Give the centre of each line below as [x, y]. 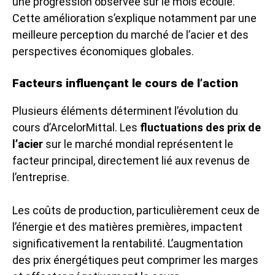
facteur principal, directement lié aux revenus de [131, 160]
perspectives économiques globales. [103, 51]
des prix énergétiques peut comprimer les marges [135, 260]
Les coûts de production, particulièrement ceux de [136, 210]
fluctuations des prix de [200, 127]
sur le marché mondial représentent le [138, 144]
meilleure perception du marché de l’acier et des [130, 34]
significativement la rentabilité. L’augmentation [128, 243]
